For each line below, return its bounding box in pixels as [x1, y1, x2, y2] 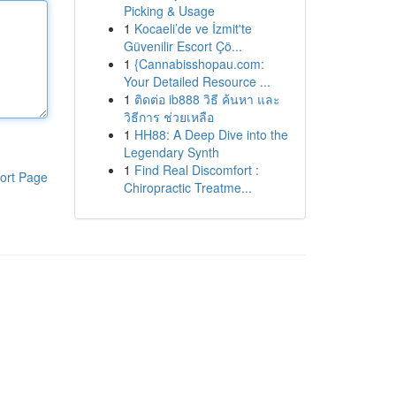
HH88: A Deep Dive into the [133, 126, 288, 143]
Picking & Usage [123, 2, 215, 19]
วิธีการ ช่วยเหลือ [123, 108, 214, 126]
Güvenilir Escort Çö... [123, 37, 242, 55]
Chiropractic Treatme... [123, 179, 252, 196]
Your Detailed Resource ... [123, 72, 270, 90]
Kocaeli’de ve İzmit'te [133, 19, 252, 37]
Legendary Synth [123, 143, 219, 161]
